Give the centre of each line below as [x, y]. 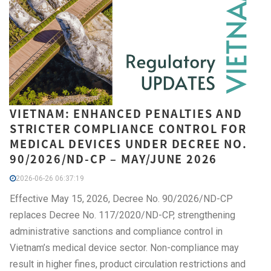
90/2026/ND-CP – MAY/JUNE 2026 [114, 158]
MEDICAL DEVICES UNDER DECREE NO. [129, 143]
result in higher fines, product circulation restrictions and [128, 264]
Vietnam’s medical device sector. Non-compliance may [124, 247]
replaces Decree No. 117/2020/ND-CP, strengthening [122, 215]
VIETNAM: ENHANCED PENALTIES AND [126, 113]
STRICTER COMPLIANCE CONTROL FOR [128, 128]
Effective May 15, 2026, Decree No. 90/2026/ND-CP [121, 198]
